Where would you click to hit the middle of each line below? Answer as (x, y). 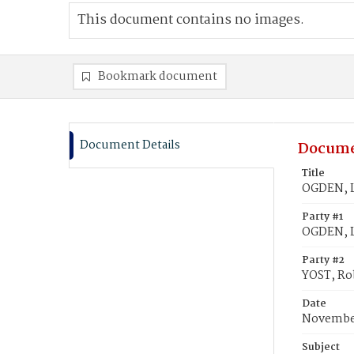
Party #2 (323, 260)
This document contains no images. (191, 20)
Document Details (130, 145)
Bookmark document (158, 77)
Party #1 (322, 217)
